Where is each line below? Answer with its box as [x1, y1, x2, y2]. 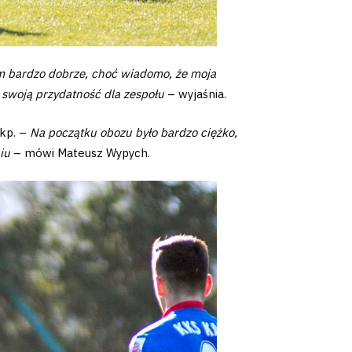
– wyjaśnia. [164, 86, 226, 102]
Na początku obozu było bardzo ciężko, [30, 124, 237, 140]
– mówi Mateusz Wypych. [10, 145, 150, 160]
